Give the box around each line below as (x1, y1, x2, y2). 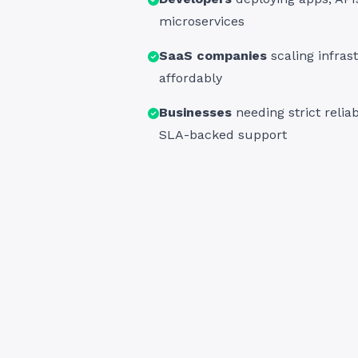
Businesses (159, 105, 233, 120)
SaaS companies (159, 48, 268, 63)
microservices (159, 14, 245, 29)
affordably (159, 70, 223, 86)
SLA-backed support (159, 127, 288, 142)
